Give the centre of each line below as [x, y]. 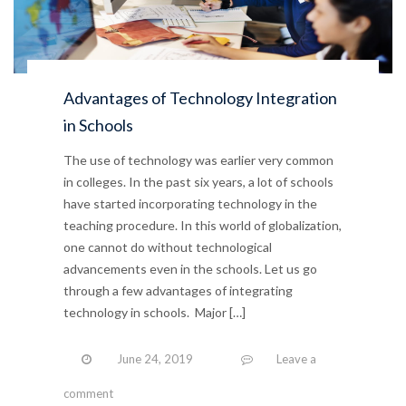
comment [88, 393]
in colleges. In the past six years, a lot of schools [198, 181]
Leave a [296, 358]
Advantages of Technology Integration [200, 97]
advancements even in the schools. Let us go [190, 268]
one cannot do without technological [168, 246]
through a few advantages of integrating [178, 290]
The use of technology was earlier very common [198, 159]
